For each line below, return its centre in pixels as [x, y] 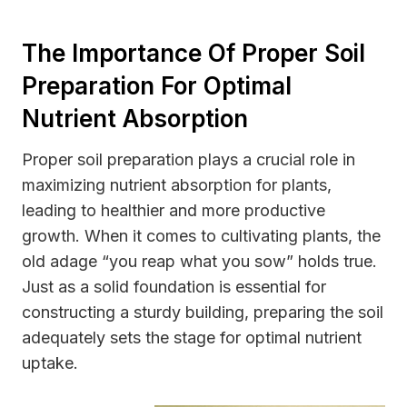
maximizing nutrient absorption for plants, [177, 185]
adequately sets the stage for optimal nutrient [192, 338]
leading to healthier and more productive [174, 211]
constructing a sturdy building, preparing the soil [203, 313]
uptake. [50, 363]
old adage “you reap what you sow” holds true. [199, 262]
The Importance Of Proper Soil [194, 54]
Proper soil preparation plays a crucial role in [189, 160]
